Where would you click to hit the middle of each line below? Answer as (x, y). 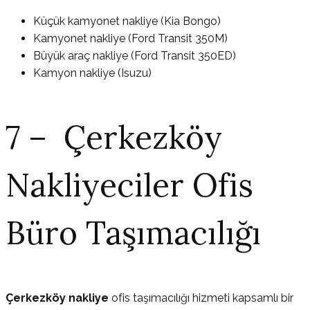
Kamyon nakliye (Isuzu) (92, 73)
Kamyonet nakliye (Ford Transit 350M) (130, 39)
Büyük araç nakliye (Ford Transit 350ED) (135, 56)
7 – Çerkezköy (114, 138)
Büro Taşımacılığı (133, 233)
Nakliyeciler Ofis (129, 185)
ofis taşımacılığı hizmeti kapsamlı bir (202, 298)
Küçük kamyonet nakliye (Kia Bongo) (127, 21)
